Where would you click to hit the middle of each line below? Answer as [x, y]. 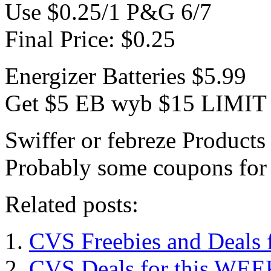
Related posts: [72, 204]
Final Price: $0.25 [90, 39]
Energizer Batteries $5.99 [126, 76]
